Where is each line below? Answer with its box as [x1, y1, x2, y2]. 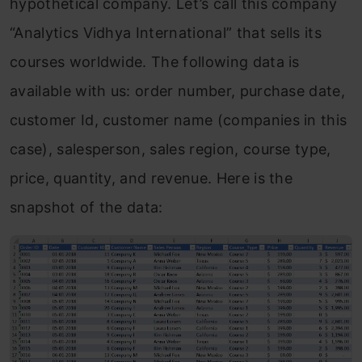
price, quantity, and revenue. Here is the [10, 170, 293, 187]
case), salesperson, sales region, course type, [10, 141, 331, 158]
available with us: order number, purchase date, [10, 82, 346, 100]
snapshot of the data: [10, 199, 163, 217]
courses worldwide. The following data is [10, 53, 300, 71]
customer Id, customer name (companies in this [10, 112, 347, 129]
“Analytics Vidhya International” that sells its [10, 24, 322, 42]
